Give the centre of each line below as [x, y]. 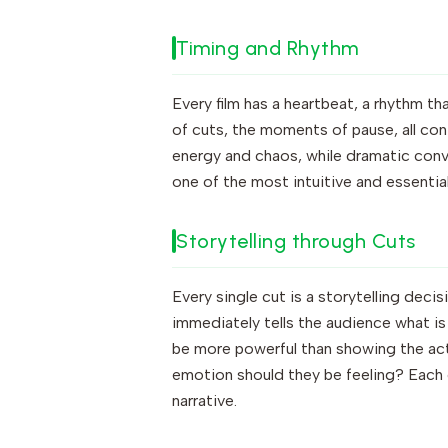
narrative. [204, 400]
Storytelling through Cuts [296, 241]
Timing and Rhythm [267, 48]
